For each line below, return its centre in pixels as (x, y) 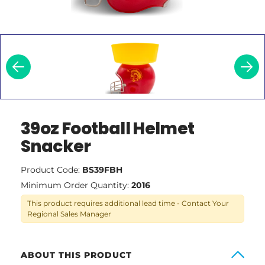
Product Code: (51, 169)
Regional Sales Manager (69, 214)
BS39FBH (102, 169)
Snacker (56, 146)
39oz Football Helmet (108, 128)
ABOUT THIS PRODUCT (76, 255)
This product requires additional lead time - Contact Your (128, 203)
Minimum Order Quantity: (76, 185)
